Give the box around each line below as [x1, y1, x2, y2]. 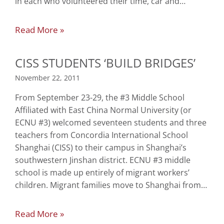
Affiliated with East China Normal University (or [15, 104, 191, 116]
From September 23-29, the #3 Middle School [15, 92, 184, 103]
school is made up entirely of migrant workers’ [15, 167, 189, 178]
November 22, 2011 [15, 73, 80, 83]
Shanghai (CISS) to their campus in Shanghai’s [15, 142, 186, 153]
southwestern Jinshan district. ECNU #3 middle [15, 154, 190, 166]
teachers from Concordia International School [15, 129, 188, 141]
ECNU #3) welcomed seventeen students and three [15, 117, 206, 128]
